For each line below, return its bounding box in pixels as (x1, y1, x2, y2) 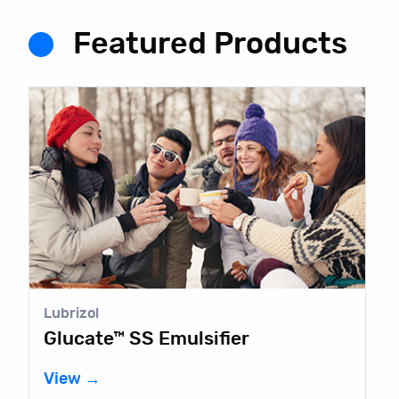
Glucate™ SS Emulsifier (43, 330, 249, 349)
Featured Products (73, 28, 348, 60)
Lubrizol (43, 306, 99, 322)
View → (43, 371, 101, 388)
